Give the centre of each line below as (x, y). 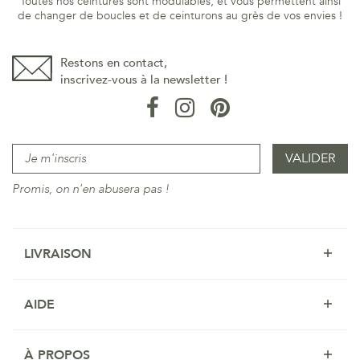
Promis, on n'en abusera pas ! (91, 188)
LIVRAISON (58, 254)
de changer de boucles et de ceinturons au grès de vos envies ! (180, 15)
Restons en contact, (114, 62)
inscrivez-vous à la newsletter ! (144, 79)
